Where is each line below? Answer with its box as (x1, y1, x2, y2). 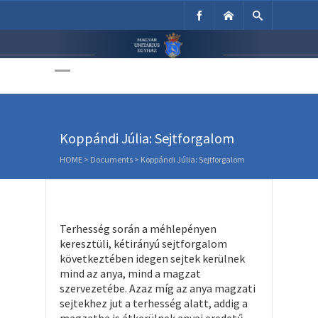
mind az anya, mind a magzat (60, 266, 201, 280)
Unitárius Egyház (65, 30, 253, 62)
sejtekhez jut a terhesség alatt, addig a (60, 296, 248, 310)
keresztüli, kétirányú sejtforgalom (60, 236, 227, 251)
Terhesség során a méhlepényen (60, 221, 216, 236)
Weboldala (100, 62, 218, 94)
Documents (90, 154, 133, 165)
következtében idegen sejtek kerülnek (60, 251, 245, 265)
